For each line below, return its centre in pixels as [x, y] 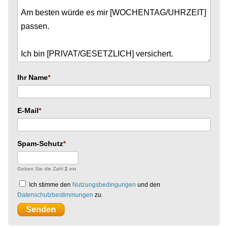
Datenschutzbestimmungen [55, 195]
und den [148, 184]
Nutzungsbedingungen [104, 184]
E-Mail [28, 110]
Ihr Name [33, 77]
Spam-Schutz [40, 143]
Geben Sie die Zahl [41, 168]
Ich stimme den [50, 184]
